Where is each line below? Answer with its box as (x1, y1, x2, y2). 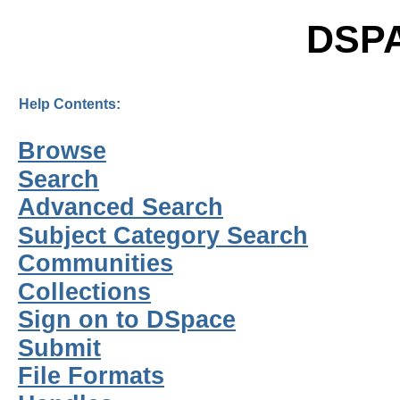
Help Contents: (19, 96, 121, 112)
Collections (18, 278, 151, 305)
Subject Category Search (18, 221, 308, 249)
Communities (18, 250, 173, 278)
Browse (18, 137, 106, 165)
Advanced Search (18, 194, 223, 221)
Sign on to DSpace (18, 306, 236, 334)
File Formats (18, 362, 164, 390)
